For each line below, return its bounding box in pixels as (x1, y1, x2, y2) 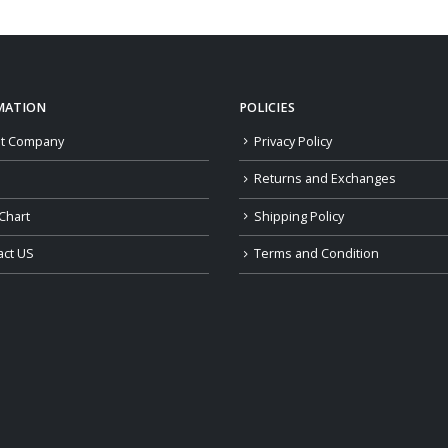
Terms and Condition (254, 245, 379, 263)
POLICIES (239, 98, 295, 116)
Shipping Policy (254, 207, 344, 225)
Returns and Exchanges (254, 170, 396, 188)
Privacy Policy (254, 132, 332, 150)
